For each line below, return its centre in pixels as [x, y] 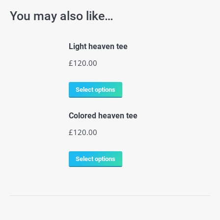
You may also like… [62, 16]
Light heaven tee [98, 46]
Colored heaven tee [103, 116]
